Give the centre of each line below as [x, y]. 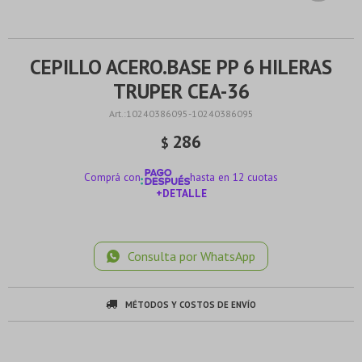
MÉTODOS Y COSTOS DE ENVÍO [191, 305]
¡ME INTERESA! [181, 229]
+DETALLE [181, 193]
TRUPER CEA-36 [181, 91]
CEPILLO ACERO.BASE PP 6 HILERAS [181, 67]
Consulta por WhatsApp [192, 256]
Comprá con [112, 177]
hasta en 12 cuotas [234, 177]
